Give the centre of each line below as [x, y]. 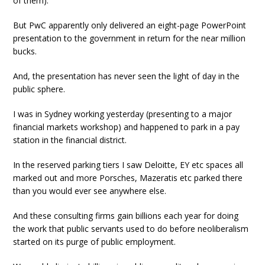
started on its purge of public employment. [95, 242]
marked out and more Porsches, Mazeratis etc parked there [128, 178]
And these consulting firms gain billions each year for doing [126, 216]
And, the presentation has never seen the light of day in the [127, 76]
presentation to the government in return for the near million [130, 38]
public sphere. [39, 89]
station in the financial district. [70, 140]
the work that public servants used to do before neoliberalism [131, 229]
